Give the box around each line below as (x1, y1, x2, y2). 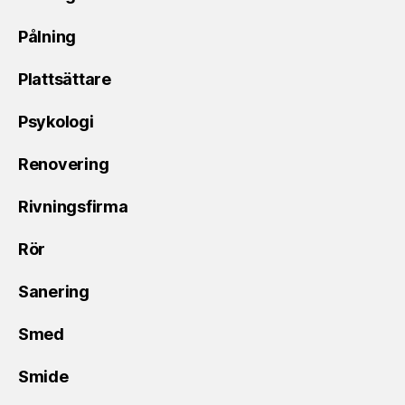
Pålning (18, 26, 77, 46)
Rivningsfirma (18, 196, 128, 216)
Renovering (18, 154, 109, 174)
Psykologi (18, 111, 94, 131)
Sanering (18, 281, 89, 301)
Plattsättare (18, 69, 111, 89)
